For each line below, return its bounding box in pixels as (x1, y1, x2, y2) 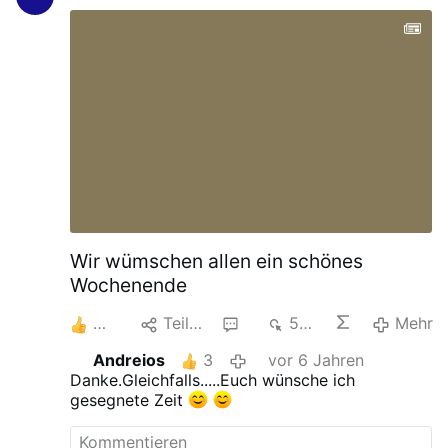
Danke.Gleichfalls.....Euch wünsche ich (70, 370, 356, 391)
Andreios (92, 349, 165, 370)
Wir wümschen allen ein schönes (70, 249, 364, 274)
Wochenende (70, 273, 188, 298)
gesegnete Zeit (70, 390, 189, 411)
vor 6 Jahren (267, 349, 364, 370)
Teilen (162, 313, 189, 334)
